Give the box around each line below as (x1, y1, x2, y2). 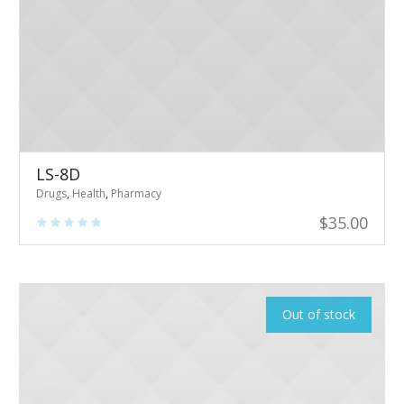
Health (72, 185, 106, 201)
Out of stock (281, 305, 355, 323)
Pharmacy (111, 185, 162, 201)
